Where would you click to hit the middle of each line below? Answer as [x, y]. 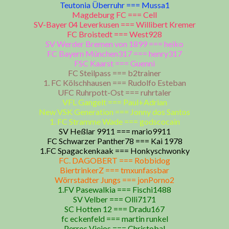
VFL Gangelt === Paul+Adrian [114, 102]
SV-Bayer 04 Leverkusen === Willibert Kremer [114, 24]
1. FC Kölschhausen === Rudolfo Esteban [114, 83]
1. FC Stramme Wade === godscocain [114, 121]
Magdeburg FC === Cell [114, 15]
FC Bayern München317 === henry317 [114, 53]
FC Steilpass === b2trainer [114, 73]
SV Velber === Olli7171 [114, 199]
